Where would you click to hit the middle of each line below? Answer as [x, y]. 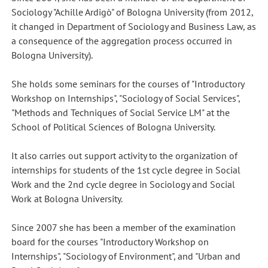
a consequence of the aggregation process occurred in [121, 40]
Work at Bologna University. [67, 198]
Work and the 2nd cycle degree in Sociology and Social [123, 184]
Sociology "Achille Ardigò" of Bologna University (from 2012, [132, 12]
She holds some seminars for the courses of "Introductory [127, 83]
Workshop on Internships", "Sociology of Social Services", [125, 98]
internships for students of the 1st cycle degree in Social [126, 170]
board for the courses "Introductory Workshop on [110, 241]
